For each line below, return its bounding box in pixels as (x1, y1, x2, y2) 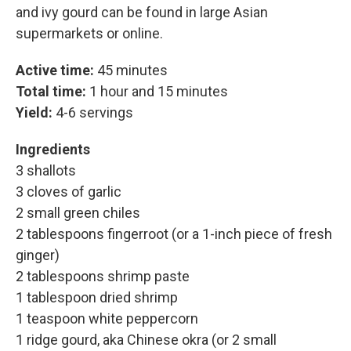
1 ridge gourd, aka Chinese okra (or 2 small (16, 331, 277, 348)
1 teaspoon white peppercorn (16, 310, 198, 327)
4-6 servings (56, 104, 133, 121)
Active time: (16, 62, 97, 78)
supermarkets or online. (16, 25, 163, 42)
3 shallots (16, 162, 76, 179)
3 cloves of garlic (16, 183, 121, 200)
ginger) (16, 247, 60, 263)
